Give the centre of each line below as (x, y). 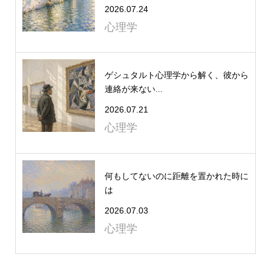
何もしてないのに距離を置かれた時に (176, 176)
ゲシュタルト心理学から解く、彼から (176, 76)
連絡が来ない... (133, 90)
